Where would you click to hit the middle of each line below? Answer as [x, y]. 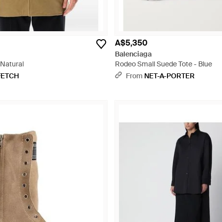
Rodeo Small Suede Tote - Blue [164, 64]
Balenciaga [133, 54]
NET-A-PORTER [169, 76]
